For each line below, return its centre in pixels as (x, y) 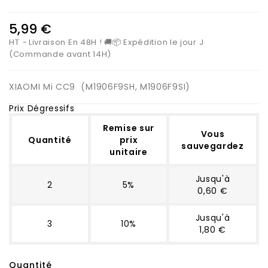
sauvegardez (213, 146)
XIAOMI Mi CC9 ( (48, 86)
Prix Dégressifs (42, 108)
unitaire (129, 152)
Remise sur (129, 128)
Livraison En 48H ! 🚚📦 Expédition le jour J (116, 42)
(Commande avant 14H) (60, 54)
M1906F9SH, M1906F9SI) (138, 86)
